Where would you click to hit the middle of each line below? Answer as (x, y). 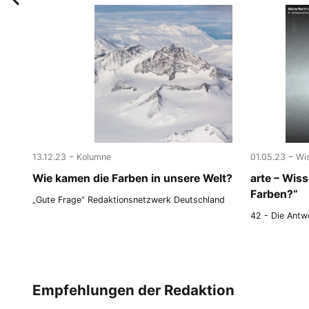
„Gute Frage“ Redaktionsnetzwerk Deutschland (129, 199)
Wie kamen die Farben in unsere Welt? (133, 178)
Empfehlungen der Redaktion (134, 290)
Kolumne (94, 157)
